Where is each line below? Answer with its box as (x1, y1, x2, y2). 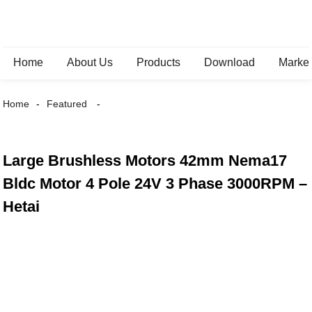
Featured (47, 98, 88, 109)
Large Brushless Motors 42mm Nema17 (3, 152, 288, 169)
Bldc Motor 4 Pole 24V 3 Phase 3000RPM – (3, 175, 308, 192)
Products (136, 56, 181, 68)
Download (204, 56, 256, 68)
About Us (67, 56, 114, 68)
